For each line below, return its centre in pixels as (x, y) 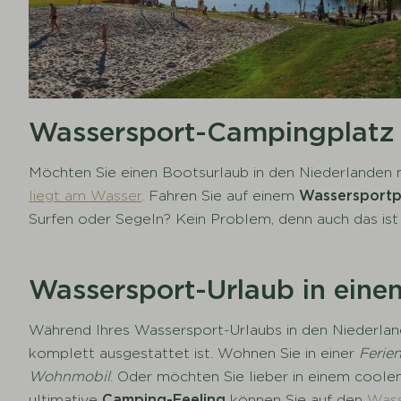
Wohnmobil (70, 376)
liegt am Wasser (85, 195)
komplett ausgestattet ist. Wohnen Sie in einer (194, 353)
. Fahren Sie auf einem (221, 195)
